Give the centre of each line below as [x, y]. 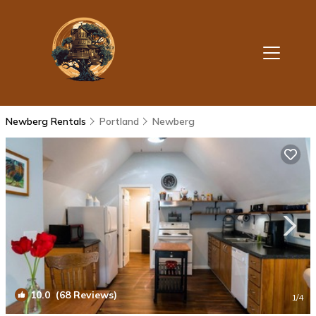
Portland [119, 121]
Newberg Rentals [47, 121]
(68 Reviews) [84, 295]
